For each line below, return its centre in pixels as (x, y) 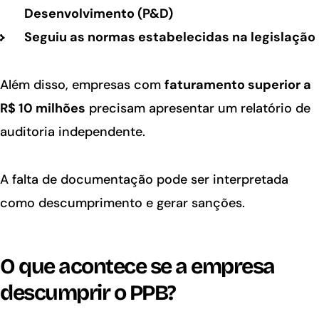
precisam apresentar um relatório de (198, 109)
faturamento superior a (238, 85)
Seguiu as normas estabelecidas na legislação (169, 37)
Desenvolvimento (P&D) (98, 14)
